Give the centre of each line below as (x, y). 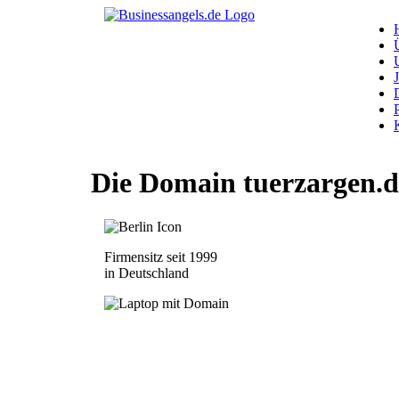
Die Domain (167, 183)
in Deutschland (147, 273)
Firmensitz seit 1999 (161, 256)
